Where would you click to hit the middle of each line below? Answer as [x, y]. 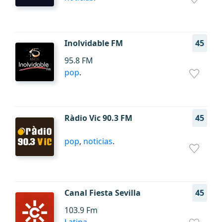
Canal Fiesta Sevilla [103, 193]
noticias [98, 141]
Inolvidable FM [94, 43]
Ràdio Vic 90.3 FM [98, 118]
